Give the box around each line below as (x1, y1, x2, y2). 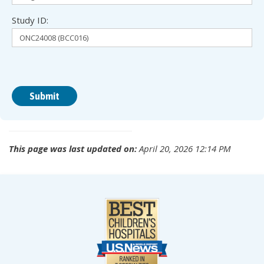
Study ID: (12, 14, 48, 26)
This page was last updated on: (9, 142, 137, 154)
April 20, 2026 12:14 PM (137, 142, 231, 154)
